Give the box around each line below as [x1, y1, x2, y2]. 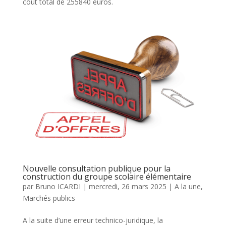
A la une [174, 181, 201, 191]
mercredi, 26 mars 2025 [88, 181, 166, 191]
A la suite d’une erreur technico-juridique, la [22, 215, 163, 225]
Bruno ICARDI [35, 181, 81, 191]
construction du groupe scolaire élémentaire [22, 171, 191, 182]
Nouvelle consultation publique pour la [22, 162, 171, 174]
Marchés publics [22, 193, 75, 203]
